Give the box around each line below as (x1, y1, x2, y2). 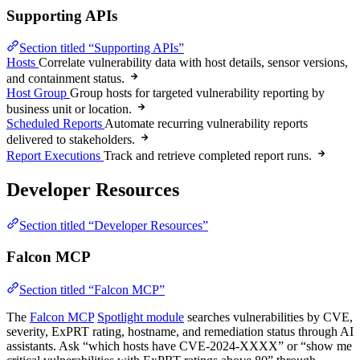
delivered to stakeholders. (6, 133, 135, 147)
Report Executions (6, 149, 100, 163)
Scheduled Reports (6, 117, 102, 131)
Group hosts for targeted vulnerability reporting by (70, 86, 325, 100)
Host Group (6, 86, 67, 100)
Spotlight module (97, 309, 184, 324)
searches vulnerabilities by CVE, (184, 309, 353, 324)
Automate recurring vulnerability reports (104, 117, 308, 131)
